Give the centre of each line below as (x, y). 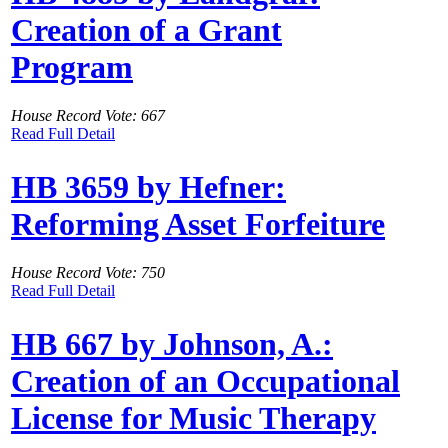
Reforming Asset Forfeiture (198, 223)
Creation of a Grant (146, 29)
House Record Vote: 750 (88, 273)
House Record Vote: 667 (88, 116)
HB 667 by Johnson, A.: (172, 343)
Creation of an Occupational (205, 380)
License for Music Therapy (193, 417)
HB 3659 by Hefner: (148, 186)
